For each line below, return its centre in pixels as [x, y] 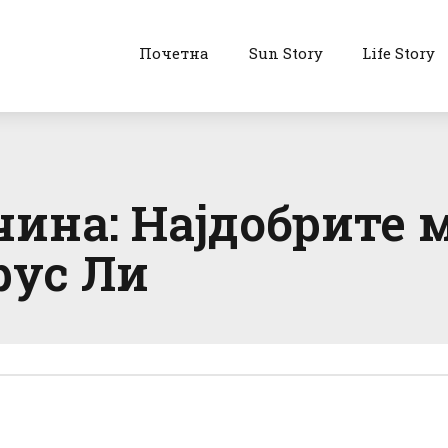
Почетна [173, 53]
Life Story [399, 53]
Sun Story [285, 53]
